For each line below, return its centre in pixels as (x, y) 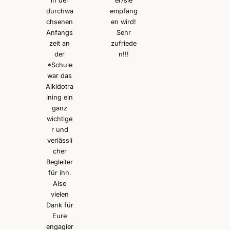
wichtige (60, 119)
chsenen (60, 22)
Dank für (60, 205)
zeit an (60, 43)
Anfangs (60, 32)
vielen (60, 194)
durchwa (60, 11)
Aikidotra (60, 86)
